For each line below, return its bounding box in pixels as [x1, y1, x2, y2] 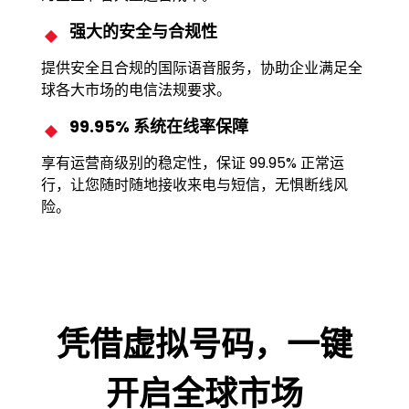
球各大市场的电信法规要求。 [40, 79, 231, 100]
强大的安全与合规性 [68, 19, 217, 43]
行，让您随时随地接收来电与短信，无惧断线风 [40, 173, 348, 195]
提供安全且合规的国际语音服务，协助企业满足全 [40, 57, 362, 79]
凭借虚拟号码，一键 [56, 320, 352, 368]
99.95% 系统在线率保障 [68, 114, 248, 138]
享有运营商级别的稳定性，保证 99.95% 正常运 [40, 152, 344, 173]
